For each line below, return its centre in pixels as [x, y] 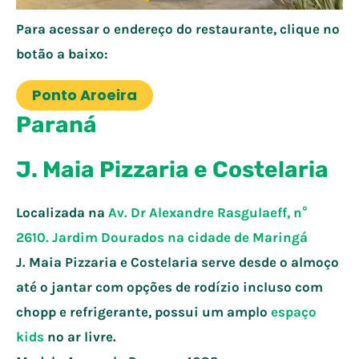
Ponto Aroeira [85, 95]
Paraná [56, 124]
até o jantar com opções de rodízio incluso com [169, 286]
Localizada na [62, 212]
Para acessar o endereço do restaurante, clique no [178, 28]
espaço [294, 311]
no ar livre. [80, 336]
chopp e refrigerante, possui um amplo [143, 311]
